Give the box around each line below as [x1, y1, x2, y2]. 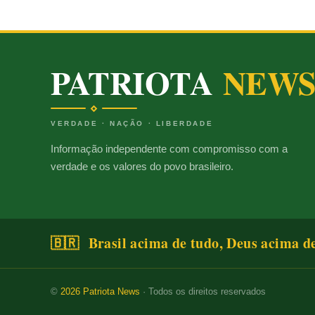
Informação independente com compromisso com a [51, 142, 288, 155]
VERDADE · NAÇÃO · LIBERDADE [51, 119, 214, 127]
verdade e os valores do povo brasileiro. [51, 160, 233, 172]
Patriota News [83, 286, 140, 297]
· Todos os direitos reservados [140, 286, 266, 297]
